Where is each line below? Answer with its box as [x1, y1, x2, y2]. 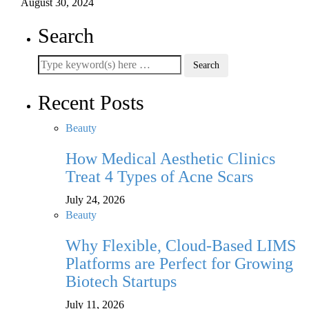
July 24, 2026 [66, 194, 125, 206]
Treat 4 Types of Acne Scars [66, 168, 253, 186]
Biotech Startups [66, 272, 177, 291]
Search [38, 24, 94, 48]
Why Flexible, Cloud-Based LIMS [66, 237, 296, 255]
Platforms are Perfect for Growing [66, 255, 293, 273]
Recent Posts [38, 91, 144, 114]
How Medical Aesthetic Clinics [66, 150, 275, 168]
